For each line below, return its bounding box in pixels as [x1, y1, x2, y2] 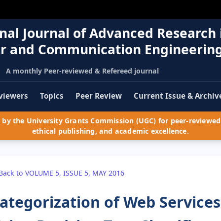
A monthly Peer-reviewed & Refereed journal [5, 66, 159, 75]
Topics [40, 91, 64, 101]
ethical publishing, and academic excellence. [32, 126, 189, 136]
